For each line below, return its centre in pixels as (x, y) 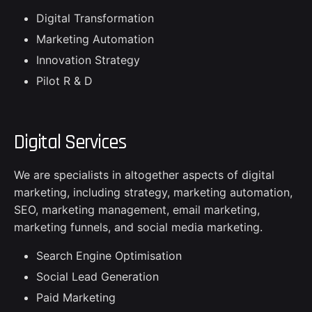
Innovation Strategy (88, 60)
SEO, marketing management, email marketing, (137, 209)
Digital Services (70, 142)
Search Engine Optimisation (109, 255)
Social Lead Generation (97, 276)
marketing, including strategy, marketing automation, (153, 192)
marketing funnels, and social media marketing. (138, 227)
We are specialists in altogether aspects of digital (144, 174)
